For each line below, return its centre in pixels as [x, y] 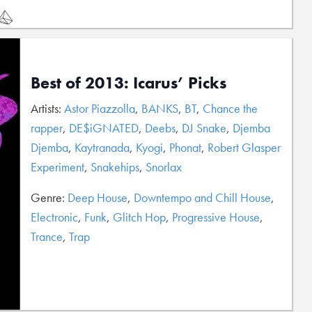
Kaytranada [102, 147]
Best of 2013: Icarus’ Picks [128, 83]
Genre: [49, 197]
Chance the [230, 108]
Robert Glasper [244, 147]
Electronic [54, 217]
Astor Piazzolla [100, 108]
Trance [47, 236]
